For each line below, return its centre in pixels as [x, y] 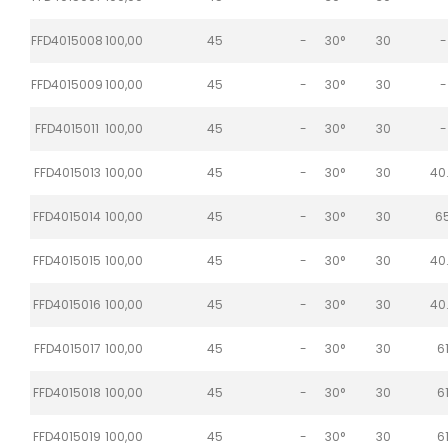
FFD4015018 [67, 392]
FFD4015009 [67, 84]
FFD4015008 [67, 40]
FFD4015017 [67, 348]
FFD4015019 [67, 436]
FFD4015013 [67, 172]
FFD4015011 [67, 128]
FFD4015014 [67, 216]
